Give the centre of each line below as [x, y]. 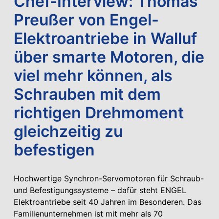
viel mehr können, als [93, 75]
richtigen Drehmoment [99, 112]
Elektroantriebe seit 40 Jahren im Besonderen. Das [108, 202]
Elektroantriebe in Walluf [105, 38]
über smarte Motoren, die [109, 57]
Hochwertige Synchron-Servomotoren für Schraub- [109, 178]
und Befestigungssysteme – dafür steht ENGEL [100, 190]
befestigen [54, 150]
